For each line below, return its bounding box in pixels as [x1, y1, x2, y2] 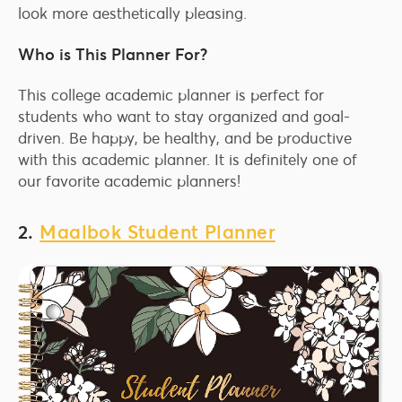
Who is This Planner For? [18, 44, 207, 66]
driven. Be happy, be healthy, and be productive [18, 128, 352, 149]
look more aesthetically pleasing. [18, 4, 247, 24]
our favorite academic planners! [18, 171, 240, 192]
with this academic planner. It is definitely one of [18, 150, 357, 170]
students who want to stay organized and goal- [18, 107, 350, 127]
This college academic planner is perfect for [18, 85, 324, 106]
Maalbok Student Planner [39, 220, 275, 245]
